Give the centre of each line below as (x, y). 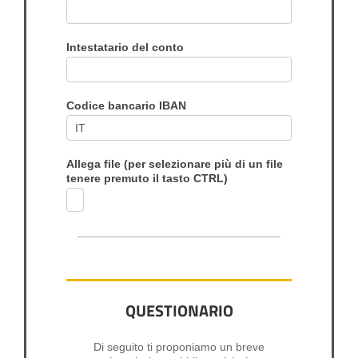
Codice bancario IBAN (126, 106)
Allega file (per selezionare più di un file (95, 164)
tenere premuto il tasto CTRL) (147, 179)
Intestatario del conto (125, 48)
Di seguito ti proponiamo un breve (179, 347)
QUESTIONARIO (179, 310)
